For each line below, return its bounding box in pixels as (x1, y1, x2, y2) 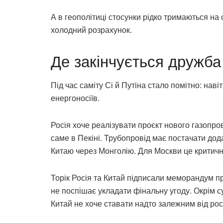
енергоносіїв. (51, 92, 100, 104)
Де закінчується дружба (51, 49, 221, 72)
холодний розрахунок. (51, 23, 132, 35)
